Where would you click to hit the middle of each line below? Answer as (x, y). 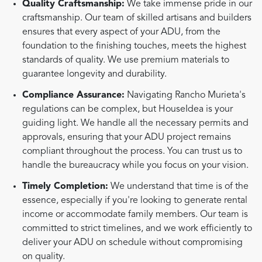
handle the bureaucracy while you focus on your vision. (136, 166)
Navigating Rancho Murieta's (185, 96)
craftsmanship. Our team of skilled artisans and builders (137, 18)
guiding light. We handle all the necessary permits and (136, 124)
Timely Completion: (65, 186)
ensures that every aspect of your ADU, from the (122, 32)
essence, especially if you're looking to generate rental (135, 200)
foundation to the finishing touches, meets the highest (135, 46)
